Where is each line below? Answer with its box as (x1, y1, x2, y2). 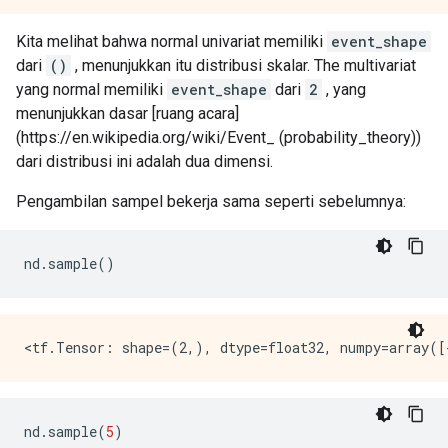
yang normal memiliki (16, 80, 167, 99)
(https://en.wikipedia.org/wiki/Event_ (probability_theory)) (16, 128, 421, 147)
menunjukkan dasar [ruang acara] (16, 104, 239, 123)
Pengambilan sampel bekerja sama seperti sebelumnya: (16, 192, 406, 211)
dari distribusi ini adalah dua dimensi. (16, 152, 273, 171)
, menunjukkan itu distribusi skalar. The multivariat (71, 56, 416, 75)
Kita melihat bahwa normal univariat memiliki (16, 32, 327, 51)
